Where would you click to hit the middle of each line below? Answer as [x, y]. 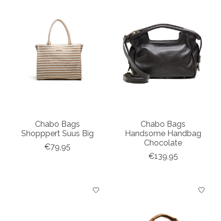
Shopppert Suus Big [58, 134]
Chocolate [163, 143]
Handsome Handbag [163, 134]
